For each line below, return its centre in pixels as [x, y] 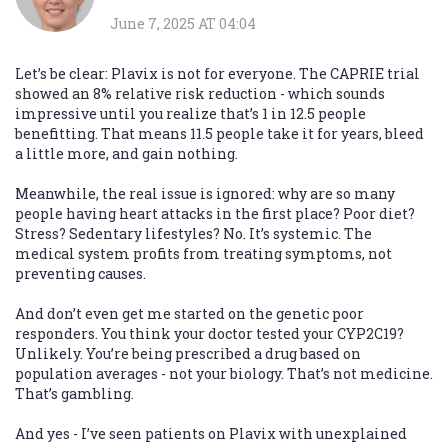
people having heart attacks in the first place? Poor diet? [215, 214]
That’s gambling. [74, 394]
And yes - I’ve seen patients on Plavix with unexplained [211, 434]
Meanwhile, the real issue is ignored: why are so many [205, 194]
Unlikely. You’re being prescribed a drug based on [188, 354]
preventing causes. [80, 274]
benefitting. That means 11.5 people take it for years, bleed [219, 134]
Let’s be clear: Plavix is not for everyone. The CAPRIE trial [217, 74]
